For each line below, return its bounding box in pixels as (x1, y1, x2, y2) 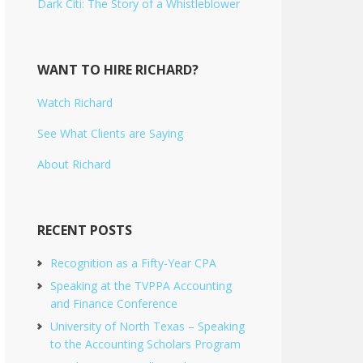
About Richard (37, 156, 111, 172)
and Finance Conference (50, 296, 177, 311)
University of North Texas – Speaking (50, 318, 245, 334)
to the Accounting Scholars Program (50, 336, 241, 352)
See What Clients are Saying (37, 126, 183, 141)
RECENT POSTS (37, 221, 132, 239)
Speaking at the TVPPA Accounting (50, 278, 232, 293)
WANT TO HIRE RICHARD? (37, 61, 199, 79)
